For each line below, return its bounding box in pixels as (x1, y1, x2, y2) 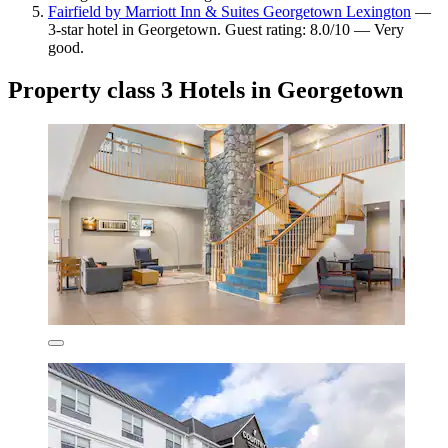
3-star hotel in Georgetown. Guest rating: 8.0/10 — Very (48, 21, 404, 39)
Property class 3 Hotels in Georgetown (8, 77, 403, 104)
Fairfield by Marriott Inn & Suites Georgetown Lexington (48, 3, 411, 21)
